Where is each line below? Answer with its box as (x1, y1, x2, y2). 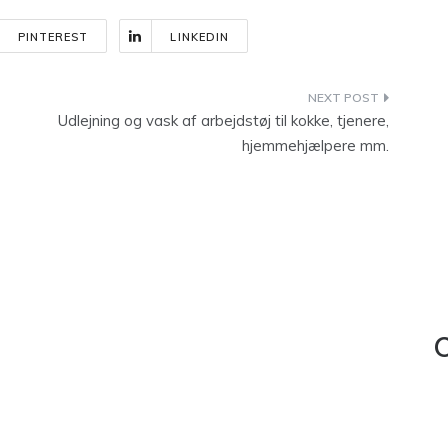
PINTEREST (17, 30, 89, 44)
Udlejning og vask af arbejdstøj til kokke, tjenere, (58, 111, 389, 130)
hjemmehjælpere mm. (242, 136, 389, 155)
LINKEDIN (170, 30, 230, 44)
